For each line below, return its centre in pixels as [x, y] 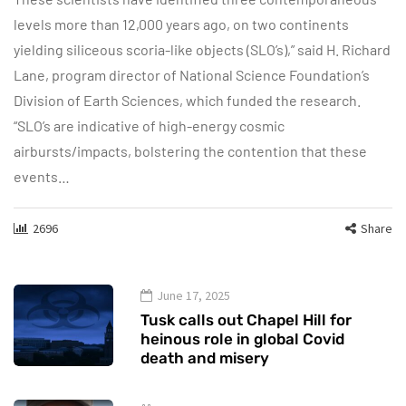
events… [42, 176]
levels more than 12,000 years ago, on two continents [181, 24]
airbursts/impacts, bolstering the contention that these [190, 150]
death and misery [205, 358]
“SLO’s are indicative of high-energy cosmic [149, 125]
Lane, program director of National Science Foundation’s [192, 74]
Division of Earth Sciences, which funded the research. [187, 100]
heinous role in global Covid [242, 338]
